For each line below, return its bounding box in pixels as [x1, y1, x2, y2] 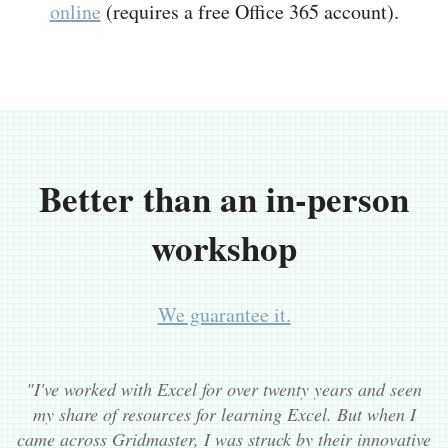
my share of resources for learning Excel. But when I [32, 401, 416, 426]
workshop [151, 221, 297, 273]
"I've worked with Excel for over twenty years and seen [26, 376, 422, 401]
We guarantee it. [157, 300, 291, 328]
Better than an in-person [39, 172, 409, 224]
